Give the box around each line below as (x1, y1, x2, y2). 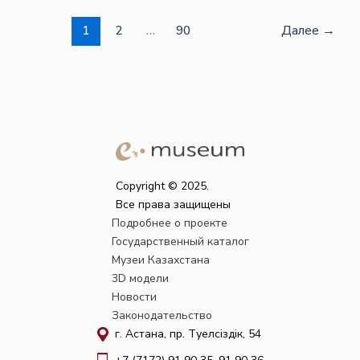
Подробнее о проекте (111, 215, 227, 231)
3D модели (111, 271, 169, 286)
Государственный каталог (111, 234, 249, 249)
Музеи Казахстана (111, 252, 210, 268)
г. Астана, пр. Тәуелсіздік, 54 (114, 326, 261, 342)
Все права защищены (116, 197, 231, 212)
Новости (111, 289, 157, 305)
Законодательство (111, 308, 212, 323)
